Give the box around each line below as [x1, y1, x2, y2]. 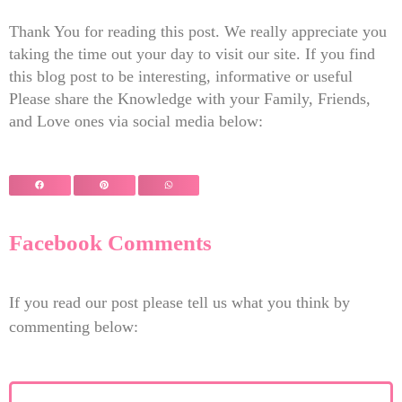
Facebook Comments [9, 230, 212, 255]
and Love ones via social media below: [9, 112, 263, 131]
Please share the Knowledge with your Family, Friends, [9, 90, 371, 109]
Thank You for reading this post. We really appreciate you [9, 22, 387, 41]
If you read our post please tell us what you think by [9, 293, 350, 311]
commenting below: [9, 317, 138, 336]
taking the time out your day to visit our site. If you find [9, 45, 375, 64]
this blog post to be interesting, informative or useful [9, 67, 353, 86]
